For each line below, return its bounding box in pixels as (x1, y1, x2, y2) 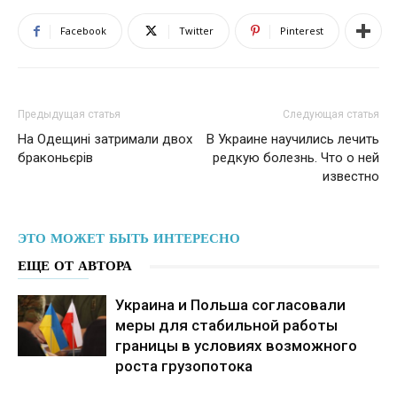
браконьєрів (18, 150, 93, 166)
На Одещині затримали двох (18, 131, 192, 147)
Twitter (179, 24, 214, 37)
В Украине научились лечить (206, 131, 379, 147)
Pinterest (280, 24, 323, 37)
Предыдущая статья (18, 108, 121, 121)
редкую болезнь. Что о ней (213, 150, 379, 166)
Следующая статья (283, 108, 379, 121)
